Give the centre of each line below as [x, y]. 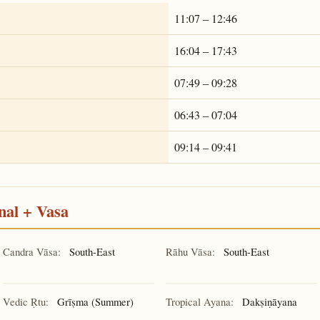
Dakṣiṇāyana [268, 302]
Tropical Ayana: [200, 302]
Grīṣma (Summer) [94, 302]
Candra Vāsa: [32, 251]
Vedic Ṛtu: [26, 302]
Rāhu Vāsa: [190, 251]
